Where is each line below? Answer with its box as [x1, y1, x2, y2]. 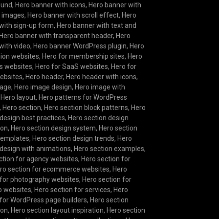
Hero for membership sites [42, 52, 125, 61]
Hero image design [14, 83, 72, 91]
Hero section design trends [32, 134, 115, 143]
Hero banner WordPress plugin [33, 42, 127, 50]
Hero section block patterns [44, 104, 129, 112]
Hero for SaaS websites [35, 63, 109, 71]
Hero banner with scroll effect [27, 11, 119, 20]
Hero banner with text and [57, 22, 137, 30]
